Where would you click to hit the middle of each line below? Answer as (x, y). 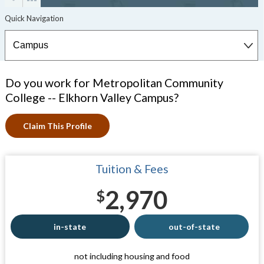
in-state (70, 227)
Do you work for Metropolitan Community (114, 83)
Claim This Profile (57, 126)
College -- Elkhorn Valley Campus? (92, 98)
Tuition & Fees (132, 169)
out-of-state (194, 227)
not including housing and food (132, 256)
